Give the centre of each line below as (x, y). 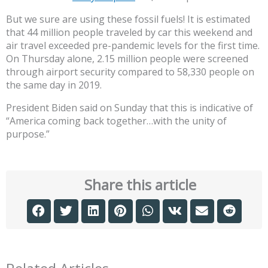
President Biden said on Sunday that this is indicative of (130, 107)
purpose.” (28, 134)
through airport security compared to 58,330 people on (130, 71)
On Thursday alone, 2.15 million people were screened (127, 58)
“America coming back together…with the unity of (116, 121)
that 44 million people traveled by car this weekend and (129, 32)
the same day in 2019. (54, 85)
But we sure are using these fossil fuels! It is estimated (128, 19)
